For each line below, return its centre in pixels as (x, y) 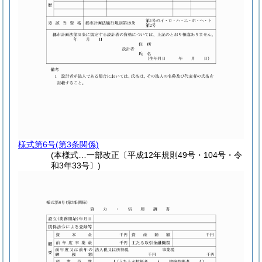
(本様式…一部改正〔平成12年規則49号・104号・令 (147, 155)
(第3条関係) (77, 145)
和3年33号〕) (76, 166)
